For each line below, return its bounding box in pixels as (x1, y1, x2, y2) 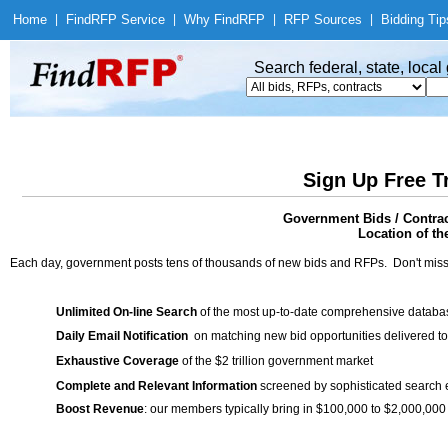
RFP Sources (284, 12, 362, 27)
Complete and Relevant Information (56, 379, 257, 393)
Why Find (184, 12, 239, 27)
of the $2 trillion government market (179, 354, 373, 368)
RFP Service (91, 12, 165, 27)
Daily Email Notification (56, 329, 188, 343)
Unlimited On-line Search (56, 305, 197, 319)
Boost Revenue (56, 402, 144, 416)
